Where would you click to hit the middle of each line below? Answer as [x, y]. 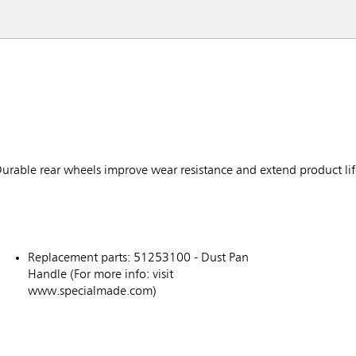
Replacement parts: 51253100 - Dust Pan [138, 259]
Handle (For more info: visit [101, 275]
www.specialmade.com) [92, 292]
